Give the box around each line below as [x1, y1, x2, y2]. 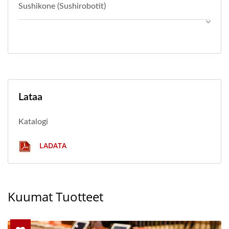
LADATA [37, 140, 66, 150]
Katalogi [18, 117, 48, 126]
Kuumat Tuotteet [8, 188, 103, 205]
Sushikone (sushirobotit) [18, 2, 106, 10]
